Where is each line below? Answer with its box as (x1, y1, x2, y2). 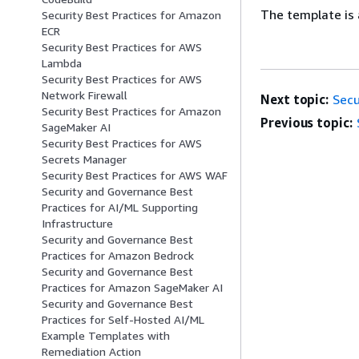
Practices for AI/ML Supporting (42, 200, 198, 215)
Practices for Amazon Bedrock (42, 248, 194, 263)
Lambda (42, 56, 82, 71)
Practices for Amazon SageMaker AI (42, 280, 223, 295)
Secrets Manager (42, 152, 127, 167)
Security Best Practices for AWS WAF (42, 168, 228, 183)
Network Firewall (42, 88, 127, 103)
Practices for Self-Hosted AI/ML (42, 313, 204, 327)
